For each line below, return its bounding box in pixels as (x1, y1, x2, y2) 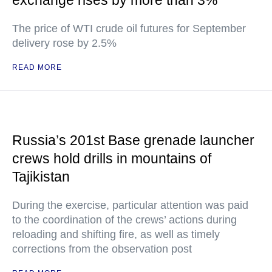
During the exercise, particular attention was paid (12, 199, 248, 211)
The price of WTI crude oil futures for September (12, 22, 246, 35)
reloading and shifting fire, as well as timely (12, 228, 220, 240)
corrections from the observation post (12, 243, 192, 255)
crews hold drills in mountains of (12, 151, 211, 166)
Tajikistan (12, 169, 70, 185)
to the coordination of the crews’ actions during (12, 214, 237, 226)
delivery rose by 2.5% (12, 37, 117, 49)
